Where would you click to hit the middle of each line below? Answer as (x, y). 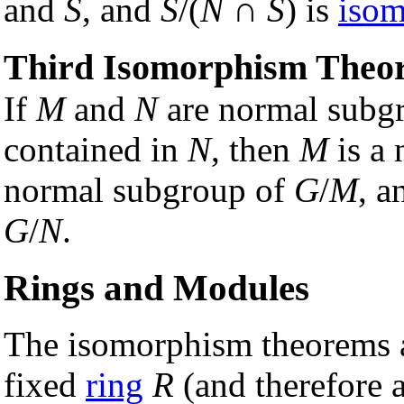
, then (255, 150)
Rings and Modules (156, 288)
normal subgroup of (149, 190)
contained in (96, 150)
